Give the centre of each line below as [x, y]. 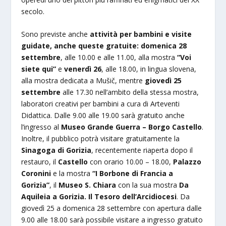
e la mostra [72, 174]
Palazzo [187, 162]
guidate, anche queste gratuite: [80, 46]
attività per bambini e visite [141, 34]
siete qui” [39, 69]
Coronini [36, 174]
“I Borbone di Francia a [133, 174]
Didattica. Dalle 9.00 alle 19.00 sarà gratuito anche [103, 116]
